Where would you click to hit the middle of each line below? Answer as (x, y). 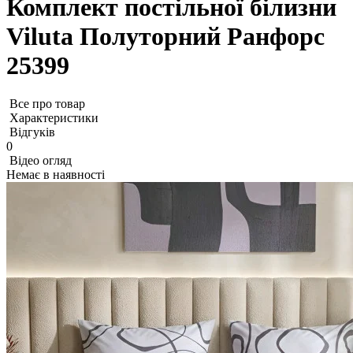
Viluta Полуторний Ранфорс (165, 36)
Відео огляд (41, 161)
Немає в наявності (56, 175)
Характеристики (54, 118)
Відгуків (32, 132)
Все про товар (47, 104)
